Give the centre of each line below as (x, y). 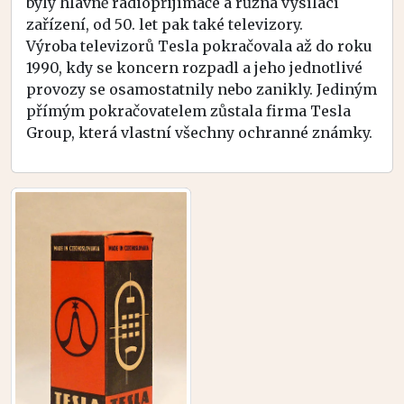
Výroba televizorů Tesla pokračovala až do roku (199, 46)
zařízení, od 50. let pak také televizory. (165, 24)
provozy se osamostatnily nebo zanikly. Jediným (202, 89)
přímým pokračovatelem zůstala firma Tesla (188, 110)
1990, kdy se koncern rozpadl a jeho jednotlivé (194, 67)
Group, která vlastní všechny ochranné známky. (199, 132)
